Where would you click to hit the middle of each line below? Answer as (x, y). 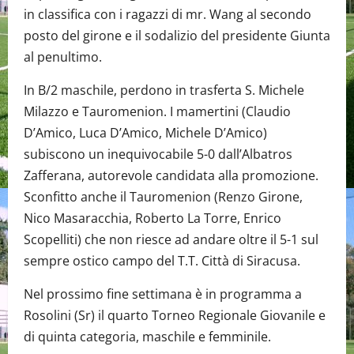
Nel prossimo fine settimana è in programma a (163, 294)
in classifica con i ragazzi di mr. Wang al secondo (168, 15)
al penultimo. (63, 57)
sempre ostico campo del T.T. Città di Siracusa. (162, 261)
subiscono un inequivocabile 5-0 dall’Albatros (158, 154)
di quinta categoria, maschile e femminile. (147, 337)
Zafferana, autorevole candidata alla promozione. (171, 176)
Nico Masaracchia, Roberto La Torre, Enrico (153, 218)
